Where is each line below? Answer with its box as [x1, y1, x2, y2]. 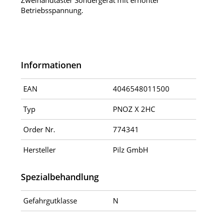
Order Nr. [23, 124, 55, 135]
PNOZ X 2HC [112, 104, 155, 114]
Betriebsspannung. [20, 5, 83, 15]
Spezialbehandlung [20, 171, 99, 183]
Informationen [20, 59, 81, 71]
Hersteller [23, 145, 56, 155]
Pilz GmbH [112, 145, 148, 155]
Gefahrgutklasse [23, 196, 77, 206]
